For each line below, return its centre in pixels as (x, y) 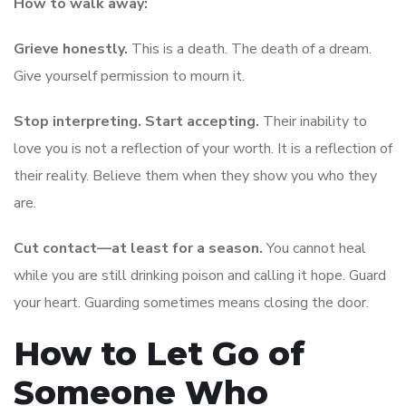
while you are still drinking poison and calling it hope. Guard (200, 275)
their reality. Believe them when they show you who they (195, 175)
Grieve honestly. (71, 48)
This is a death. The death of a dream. (250, 48)
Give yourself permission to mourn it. (129, 76)
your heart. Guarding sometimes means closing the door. (191, 302)
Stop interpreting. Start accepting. (136, 121)
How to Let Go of (159, 353)
